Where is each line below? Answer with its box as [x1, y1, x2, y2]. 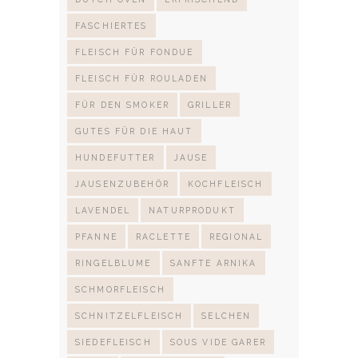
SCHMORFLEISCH [75, 284, 165, 294]
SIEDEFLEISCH [75, 336, 152, 347]
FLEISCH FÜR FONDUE [75, 46, 194, 57]
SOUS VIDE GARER [169, 336, 266, 347]
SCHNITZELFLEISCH [75, 310, 184, 320]
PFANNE [75, 231, 117, 241]
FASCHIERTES [75, 20, 148, 30]
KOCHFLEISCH [187, 178, 264, 189]
